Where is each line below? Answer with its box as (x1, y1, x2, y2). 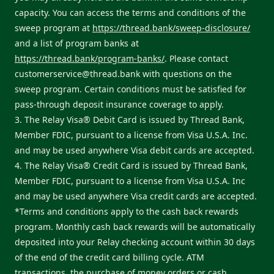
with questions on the (143, 68, 232, 80)
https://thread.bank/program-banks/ (15, 53, 165, 65)
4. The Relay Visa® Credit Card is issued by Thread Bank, (15, 160, 248, 172)
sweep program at (15, 22, 90, 34)
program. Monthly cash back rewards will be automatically (15, 221, 255, 233)
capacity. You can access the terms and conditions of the (15, 7, 246, 19)
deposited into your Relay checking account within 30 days (15, 236, 255, 248)
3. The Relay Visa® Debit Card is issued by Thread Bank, (15, 114, 245, 126)
